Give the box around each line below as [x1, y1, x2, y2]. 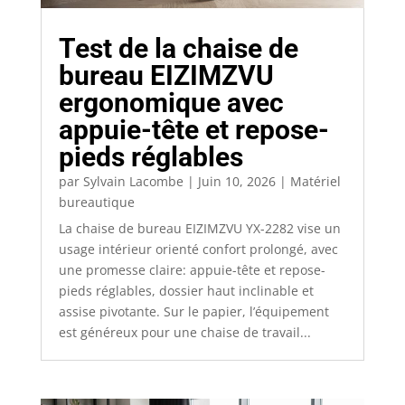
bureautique [58, 193, 135, 212]
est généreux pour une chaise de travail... [58, 324, 311, 342]
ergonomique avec [58, 87, 284, 119]
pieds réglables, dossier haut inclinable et [58, 282, 314, 300]
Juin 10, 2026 [197, 173, 276, 191]
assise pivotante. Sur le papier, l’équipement [58, 303, 329, 321]
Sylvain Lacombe [82, 173, 184, 191]
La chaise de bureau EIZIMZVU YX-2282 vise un [58, 220, 341, 238]
